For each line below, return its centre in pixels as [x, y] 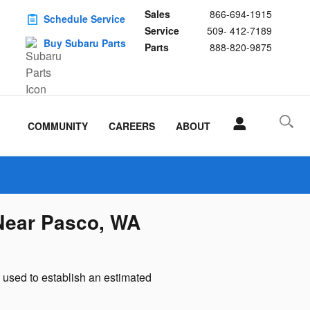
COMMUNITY [58, 126]
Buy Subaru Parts [85, 43]
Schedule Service [84, 19]
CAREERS [132, 126]
